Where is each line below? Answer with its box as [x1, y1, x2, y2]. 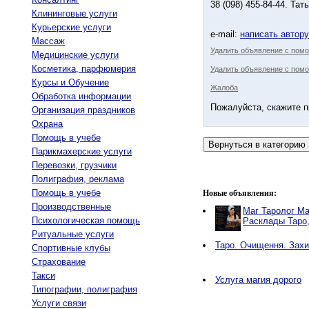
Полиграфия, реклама [32, 174, 124, 184]
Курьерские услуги [32, 22, 111, 32]
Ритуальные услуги [32, 229, 114, 239]
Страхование [32, 257, 86, 267]
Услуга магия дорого [215, 275, 301, 285]
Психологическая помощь [32, 215, 140, 226]
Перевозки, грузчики [32, 160, 117, 170]
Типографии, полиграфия [32, 284, 137, 295]
